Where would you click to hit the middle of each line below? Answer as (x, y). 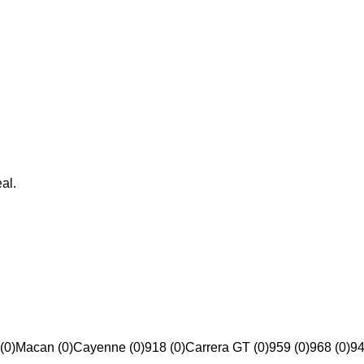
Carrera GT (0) (227, 348)
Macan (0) (44, 348)
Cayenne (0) (109, 348)
